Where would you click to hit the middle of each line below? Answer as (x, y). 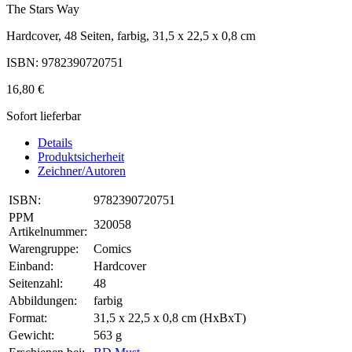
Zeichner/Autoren (82, 171)
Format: (28, 318)
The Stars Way (43, 9)
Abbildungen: (43, 301)
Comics (112, 249)
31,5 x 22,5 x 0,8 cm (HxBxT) (170, 318)
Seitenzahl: (36, 284)
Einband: (31, 266)
